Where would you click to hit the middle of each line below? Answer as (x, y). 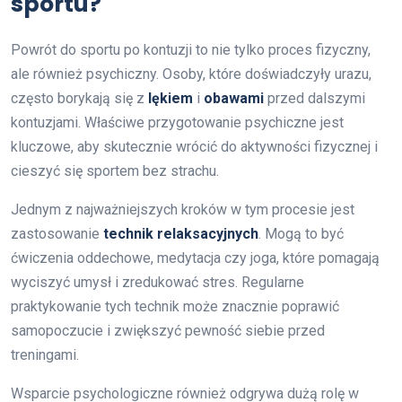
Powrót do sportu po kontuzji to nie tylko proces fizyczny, (191, 49)
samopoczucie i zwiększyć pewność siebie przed (168, 330)
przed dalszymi (315, 98)
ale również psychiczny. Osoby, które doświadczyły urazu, (191, 74)
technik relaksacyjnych (181, 233)
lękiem (170, 98)
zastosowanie (57, 233)
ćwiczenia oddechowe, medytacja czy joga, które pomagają (195, 258)
